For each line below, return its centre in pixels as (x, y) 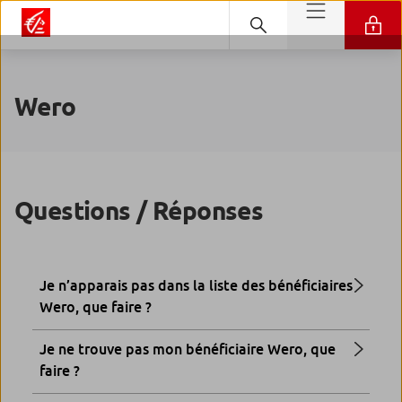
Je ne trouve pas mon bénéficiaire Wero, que (188, 350)
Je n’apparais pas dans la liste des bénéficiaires (196, 286)
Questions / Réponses (139, 211)
